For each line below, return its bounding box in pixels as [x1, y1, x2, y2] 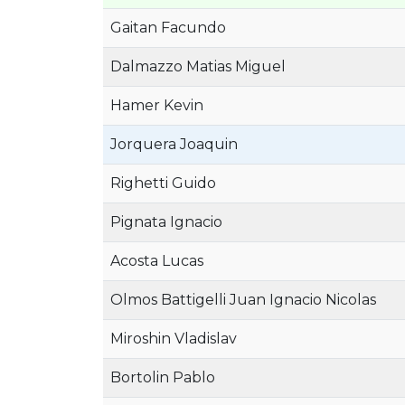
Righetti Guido [110, 174, 216, 192]
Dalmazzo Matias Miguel [110, 58, 286, 75]
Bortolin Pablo [110, 369, 215, 386]
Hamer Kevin [110, 97, 203, 114]
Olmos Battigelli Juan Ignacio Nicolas [110, 291, 376, 308]
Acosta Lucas [110, 252, 203, 269]
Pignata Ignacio [110, 213, 222, 231]
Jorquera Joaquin [110, 136, 238, 153]
